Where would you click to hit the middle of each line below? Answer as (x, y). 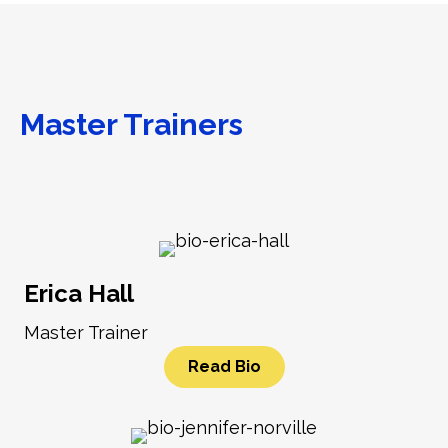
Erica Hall (79, 294)
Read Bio (224, 367)
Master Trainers (131, 125)
